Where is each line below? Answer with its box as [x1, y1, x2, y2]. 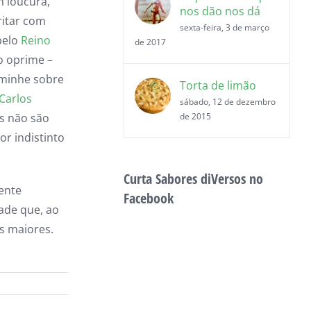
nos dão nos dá [180, 3, 261, 19]
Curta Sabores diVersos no [124, 169, 264, 189]
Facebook [124, 189, 174, 208]
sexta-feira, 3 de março [180, 22, 270, 34]
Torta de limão [180, 78, 257, 94]
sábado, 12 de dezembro [180, 96, 276, 108]
